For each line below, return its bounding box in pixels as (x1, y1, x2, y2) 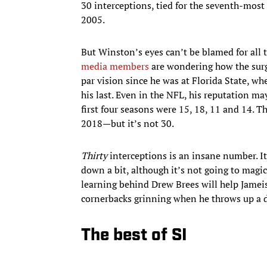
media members (81, 59, 149, 73)
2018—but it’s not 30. (81, 116, 176, 130)
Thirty (81, 148, 107, 162)
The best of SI (81, 227, 187, 244)
